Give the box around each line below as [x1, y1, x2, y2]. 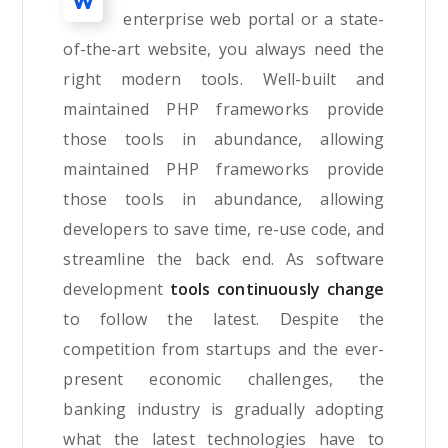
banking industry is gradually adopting [63, 397, 385, 420]
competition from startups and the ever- [63, 337, 385, 360]
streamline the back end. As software [63, 247, 385, 270]
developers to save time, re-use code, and [63, 217, 385, 240]
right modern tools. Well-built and [63, 67, 385, 90]
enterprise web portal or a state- [123, 7, 385, 30]
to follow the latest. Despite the [63, 307, 385, 330]
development [63, 277, 170, 300]
